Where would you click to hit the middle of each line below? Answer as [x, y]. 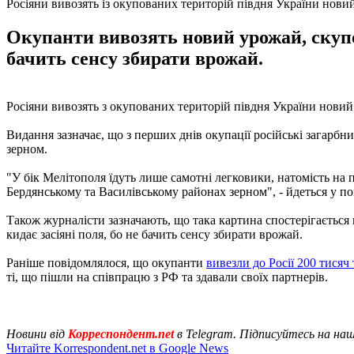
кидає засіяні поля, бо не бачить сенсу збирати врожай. [154, 234]
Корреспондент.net [121, 333]
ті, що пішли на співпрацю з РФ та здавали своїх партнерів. [167, 277]
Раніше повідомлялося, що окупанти [106, 262]
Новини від [36, 333]
